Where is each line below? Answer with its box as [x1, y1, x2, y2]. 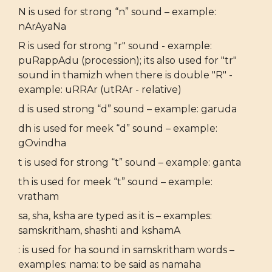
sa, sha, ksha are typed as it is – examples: [18, 210, 212, 222]
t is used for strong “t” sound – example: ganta [18, 157, 241, 168]
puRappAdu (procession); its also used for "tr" [18, 55, 237, 66]
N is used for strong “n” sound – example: [18, 6, 216, 18]
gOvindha [18, 137, 66, 149]
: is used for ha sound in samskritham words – [18, 244, 234, 256]
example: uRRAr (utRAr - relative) [18, 84, 182, 95]
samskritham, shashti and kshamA [18, 225, 180, 236]
